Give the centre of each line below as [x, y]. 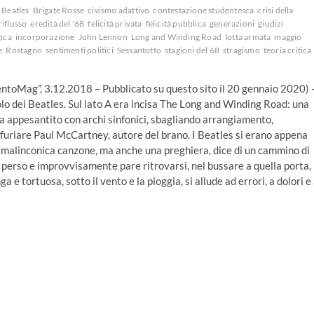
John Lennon [103, 37]
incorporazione [45, 37]
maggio [288, 37]
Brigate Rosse [59, 11]
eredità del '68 [57, 24]
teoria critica [287, 50]
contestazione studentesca [204, 11]
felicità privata [115, 24]
